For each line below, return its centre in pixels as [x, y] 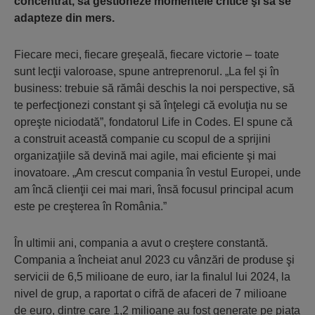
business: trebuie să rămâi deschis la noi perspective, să [154, 89]
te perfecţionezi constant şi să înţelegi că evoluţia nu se [151, 105]
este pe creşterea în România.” [90, 207]
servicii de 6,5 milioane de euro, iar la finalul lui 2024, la [152, 277]
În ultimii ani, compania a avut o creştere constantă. [141, 243]
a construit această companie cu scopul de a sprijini [142, 139]
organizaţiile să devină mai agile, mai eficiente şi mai [145, 156]
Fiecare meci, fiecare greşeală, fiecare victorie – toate [147, 55]
